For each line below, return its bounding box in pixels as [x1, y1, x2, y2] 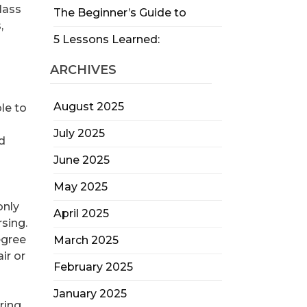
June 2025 [53, 153, 110, 167]
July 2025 [53, 127, 105, 140]
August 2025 [53, 100, 124, 113]
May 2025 [53, 180, 108, 193]
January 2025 [53, 287, 127, 300]
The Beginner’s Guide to [53, 6, 186, 19]
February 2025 [53, 260, 133, 273]
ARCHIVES [49, 62, 116, 77]
